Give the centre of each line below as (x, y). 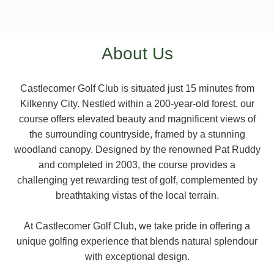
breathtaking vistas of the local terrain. (137, 195)
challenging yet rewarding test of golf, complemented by (137, 180)
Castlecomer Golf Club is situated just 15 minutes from (137, 88)
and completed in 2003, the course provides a (137, 165)
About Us (137, 54)
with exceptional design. (137, 257)
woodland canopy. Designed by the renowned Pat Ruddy (137, 150)
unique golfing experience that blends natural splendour (137, 241)
